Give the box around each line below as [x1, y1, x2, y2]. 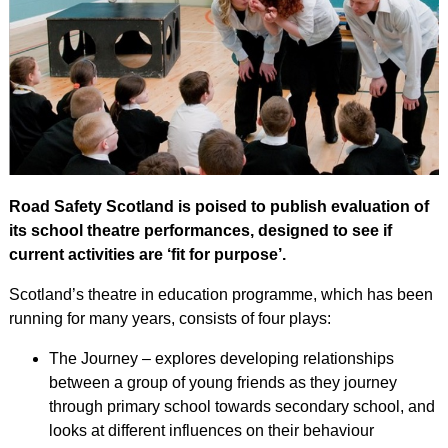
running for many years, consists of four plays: [8, 309, 331, 327]
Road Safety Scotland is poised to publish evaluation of [8, 197, 429, 215]
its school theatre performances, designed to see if [8, 221, 392, 239]
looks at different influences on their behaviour [48, 421, 374, 439]
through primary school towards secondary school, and [48, 397, 435, 415]
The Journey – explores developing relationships [48, 349, 394, 367]
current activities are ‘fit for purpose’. [8, 245, 286, 263]
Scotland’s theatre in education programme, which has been [8, 285, 433, 303]
